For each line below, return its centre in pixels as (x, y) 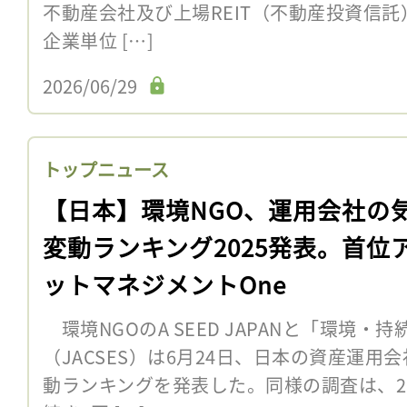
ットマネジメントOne (164, 283)
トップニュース (106, 169)
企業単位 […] (98, 40)
